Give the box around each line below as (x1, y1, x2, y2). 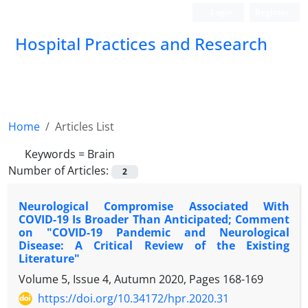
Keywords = (25, 146, 87, 162)
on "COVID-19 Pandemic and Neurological (19, 225, 289, 241)
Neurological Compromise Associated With (19, 199, 289, 214)
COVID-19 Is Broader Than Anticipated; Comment (19, 212, 289, 228)
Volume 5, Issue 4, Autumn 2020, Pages (19, 272, 223, 287)
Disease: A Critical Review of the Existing (19, 238, 289, 254)
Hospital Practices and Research (15, 32, 267, 55)
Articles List (55, 119, 114, 134)
